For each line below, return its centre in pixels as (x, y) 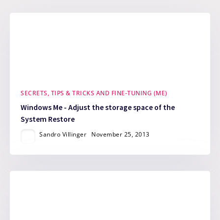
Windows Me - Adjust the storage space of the (98, 108)
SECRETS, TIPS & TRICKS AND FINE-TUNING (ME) (94, 93)
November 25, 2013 (121, 135)
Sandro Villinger (63, 135)
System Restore (48, 119)
